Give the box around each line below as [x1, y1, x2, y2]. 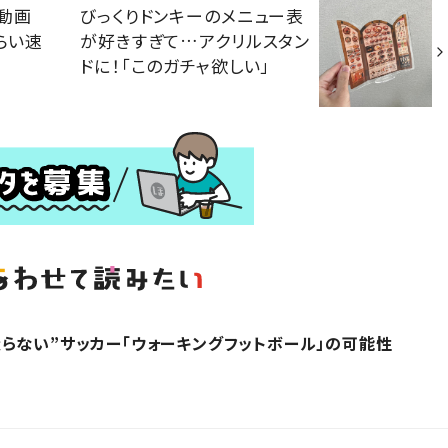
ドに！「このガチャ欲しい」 [80, 52, 271, 78]
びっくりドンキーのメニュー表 [80, 2, 305, 28]
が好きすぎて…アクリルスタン [80, 27, 311, 53]
